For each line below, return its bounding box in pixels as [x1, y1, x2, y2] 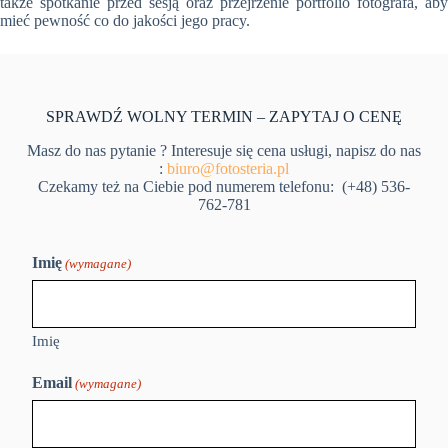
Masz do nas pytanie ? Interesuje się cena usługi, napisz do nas [27, 141, 421, 159]
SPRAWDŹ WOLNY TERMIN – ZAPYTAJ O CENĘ [46, 107, 402, 125]
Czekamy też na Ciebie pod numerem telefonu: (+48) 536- [38, 177, 410, 195]
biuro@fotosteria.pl [167, 159, 289, 177]
